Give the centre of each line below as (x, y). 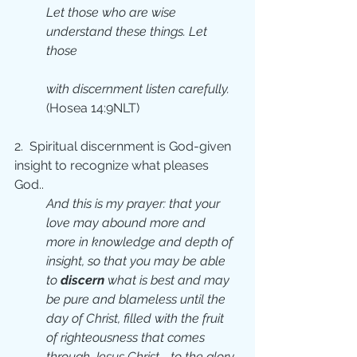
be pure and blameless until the (137, 299)
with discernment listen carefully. (138, 89)
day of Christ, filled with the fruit (137, 318)
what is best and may (170, 280)
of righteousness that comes (127, 337)
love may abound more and (127, 223)
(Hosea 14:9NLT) (93, 108)
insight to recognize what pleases (113, 165)
